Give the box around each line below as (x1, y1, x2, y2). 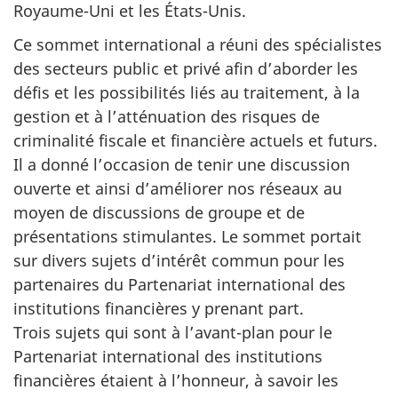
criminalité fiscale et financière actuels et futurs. (13, 130, 378, 152)
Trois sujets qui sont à (13, 322, 185, 344)
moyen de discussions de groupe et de (13, 202, 305, 224)
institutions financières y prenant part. (13, 298, 304, 320)
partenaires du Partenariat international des (13, 274, 346, 296)
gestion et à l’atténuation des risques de (13, 106, 320, 128)
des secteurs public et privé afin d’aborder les (13, 58, 358, 80)
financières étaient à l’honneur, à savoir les (13, 370, 338, 392)
